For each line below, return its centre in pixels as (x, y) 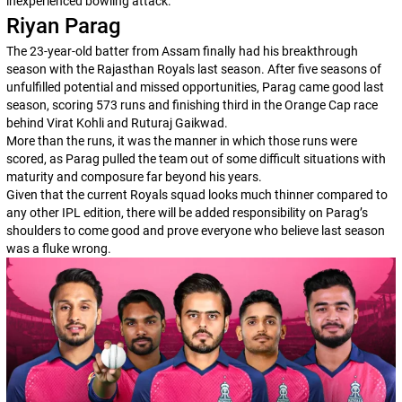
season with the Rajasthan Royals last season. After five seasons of (193, 69)
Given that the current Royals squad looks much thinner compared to (197, 195)
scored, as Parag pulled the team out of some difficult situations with (196, 159)
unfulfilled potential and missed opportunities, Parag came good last (195, 87)
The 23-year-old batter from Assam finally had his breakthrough (182, 51)
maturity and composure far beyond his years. (134, 177)
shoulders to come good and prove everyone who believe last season (195, 231)
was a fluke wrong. (60, 249)
